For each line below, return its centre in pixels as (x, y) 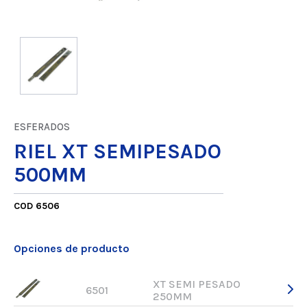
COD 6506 (37, 206)
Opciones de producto (72, 248)
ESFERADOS (42, 126)
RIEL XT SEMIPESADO (118, 151)
